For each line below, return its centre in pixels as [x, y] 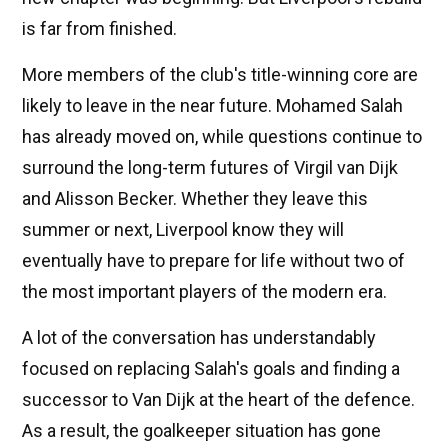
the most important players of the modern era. [204, 292]
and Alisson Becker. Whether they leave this [195, 199]
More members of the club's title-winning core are [220, 75]
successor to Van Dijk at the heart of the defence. [218, 400]
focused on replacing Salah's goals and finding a [211, 369]
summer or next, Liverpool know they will [183, 230]
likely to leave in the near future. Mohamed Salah [212, 106]
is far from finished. [99, 29]
